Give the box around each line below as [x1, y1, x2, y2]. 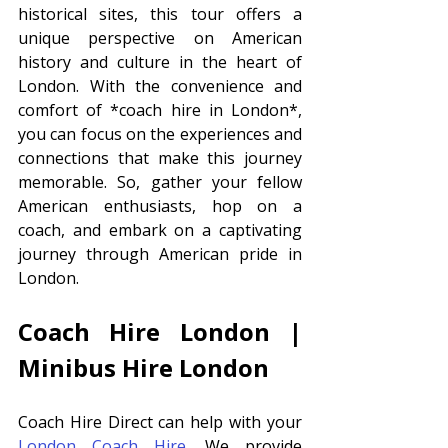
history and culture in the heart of [18, 50, 302, 73]
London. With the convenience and [18, 74, 302, 97]
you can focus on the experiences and [18, 122, 302, 145]
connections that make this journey [18, 146, 302, 169]
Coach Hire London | [18, 314, 302, 348]
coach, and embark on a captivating [18, 218, 302, 241]
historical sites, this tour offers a [18, 2, 302, 25]
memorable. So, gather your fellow [18, 170, 302, 193]
